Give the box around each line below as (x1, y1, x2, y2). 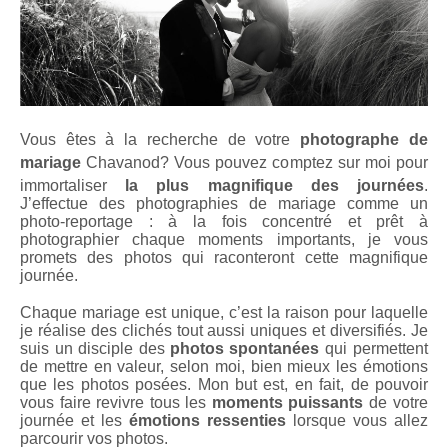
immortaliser (20, 176, 125, 194)
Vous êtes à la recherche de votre (20, 130, 300, 148)
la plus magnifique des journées (125, 176, 424, 194)
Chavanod (86, 153, 160, 171)
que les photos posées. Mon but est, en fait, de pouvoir (20, 375, 428, 393)
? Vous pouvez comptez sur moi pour (160, 153, 428, 171)
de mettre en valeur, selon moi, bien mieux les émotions (20, 357, 428, 375)
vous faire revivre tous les (20, 393, 212, 411)
